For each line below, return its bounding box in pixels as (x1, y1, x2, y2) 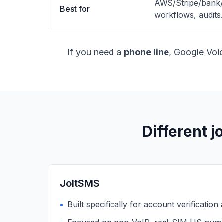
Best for (60, 4, 90, 14)
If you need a (67, 47, 124, 57)
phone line (124, 47, 169, 57)
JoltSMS (60, 177, 100, 189)
